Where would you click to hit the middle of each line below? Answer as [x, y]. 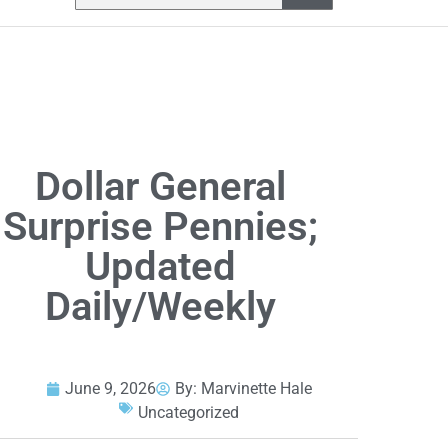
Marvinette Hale [256, 389]
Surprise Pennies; [160, 227]
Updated [160, 267]
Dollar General [160, 187]
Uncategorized [188, 413]
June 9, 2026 [110, 389]
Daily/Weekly [160, 307]
